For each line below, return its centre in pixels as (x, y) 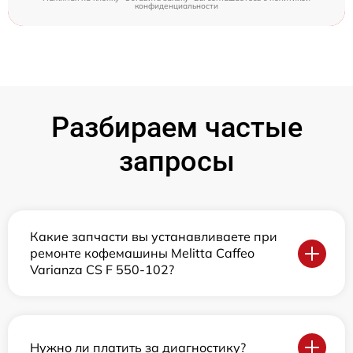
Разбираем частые (176, 128)
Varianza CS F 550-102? (102, 269)
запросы (176, 162)
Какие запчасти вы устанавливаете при (154, 236)
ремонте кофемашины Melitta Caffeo (142, 253)
